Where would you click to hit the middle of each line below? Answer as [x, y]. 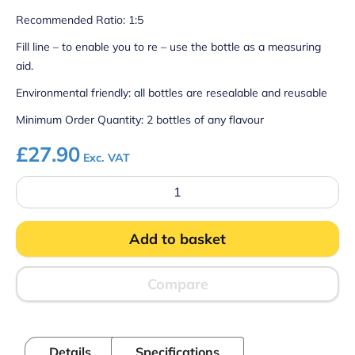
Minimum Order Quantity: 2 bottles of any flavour [140, 120]
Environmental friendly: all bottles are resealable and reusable [172, 93]
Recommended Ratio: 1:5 [80, 20]
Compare [177, 284]
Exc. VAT [107, 158]
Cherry [32, 225]
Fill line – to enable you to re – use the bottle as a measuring [168, 47]
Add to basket [177, 239]
